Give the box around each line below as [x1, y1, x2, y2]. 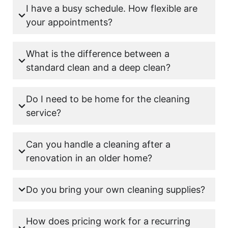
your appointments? [26, 17, 112, 28]
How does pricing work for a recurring [26, 216, 190, 227]
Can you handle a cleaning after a [26, 139, 170, 150]
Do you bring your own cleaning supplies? [26, 184, 205, 195]
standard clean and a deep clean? [26, 62, 170, 73]
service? [26, 107, 61, 119]
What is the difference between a [26, 48, 169, 60]
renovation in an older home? [26, 153, 152, 164]
